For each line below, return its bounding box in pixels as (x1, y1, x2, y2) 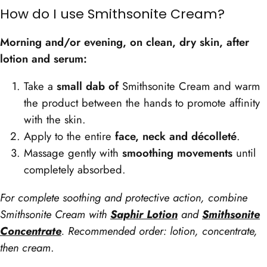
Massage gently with (24, 145, 122, 162)
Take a (24, 78, 57, 95)
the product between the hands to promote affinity (24, 95, 260, 111)
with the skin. (24, 111, 86, 128)
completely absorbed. (24, 162, 126, 178)
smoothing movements (122, 145, 232, 162)
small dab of (57, 78, 119, 95)
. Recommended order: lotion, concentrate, (61, 222, 257, 239)
